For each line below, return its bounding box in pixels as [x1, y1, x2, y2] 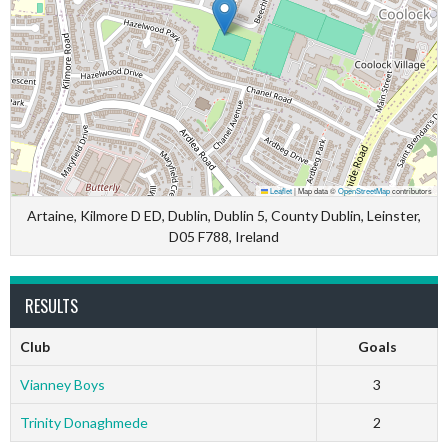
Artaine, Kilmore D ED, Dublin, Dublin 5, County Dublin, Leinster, [27, 207, 421, 224]
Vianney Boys [19, 376, 105, 393]
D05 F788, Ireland [169, 228, 279, 245]
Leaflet [268, 185, 292, 196]
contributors [390, 185, 432, 196]
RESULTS [25, 294, 78, 318]
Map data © [296, 185, 338, 196]
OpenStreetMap [338, 185, 390, 196]
